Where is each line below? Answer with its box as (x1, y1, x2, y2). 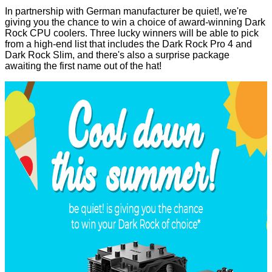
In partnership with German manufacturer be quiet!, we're (5, 6, 247, 17)
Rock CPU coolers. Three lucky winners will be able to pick (5, 28, 259, 39)
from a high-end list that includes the (5, 39, 162, 50)
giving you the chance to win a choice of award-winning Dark (5, 17, 265, 28)
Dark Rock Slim (5, 50, 72, 61)
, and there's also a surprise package (72, 50, 229, 61)
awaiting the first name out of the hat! (5, 61, 161, 72)
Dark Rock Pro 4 (162, 39, 233, 50)
